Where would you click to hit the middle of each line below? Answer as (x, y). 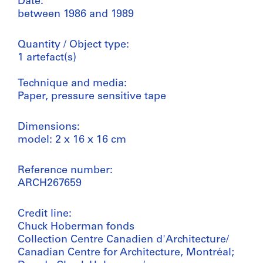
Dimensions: (49, 127)
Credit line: (45, 214)
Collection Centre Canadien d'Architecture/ (123, 240)
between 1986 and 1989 (76, 14)
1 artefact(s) (47, 58)
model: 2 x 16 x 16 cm (72, 140)
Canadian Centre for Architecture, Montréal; (126, 252)
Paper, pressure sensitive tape (92, 96)
